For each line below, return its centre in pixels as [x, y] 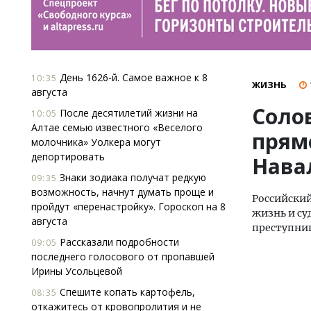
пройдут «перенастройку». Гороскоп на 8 [128, 207]
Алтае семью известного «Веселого [117, 127]
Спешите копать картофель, [126, 292]
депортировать [68, 157]
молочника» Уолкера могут [96, 142]
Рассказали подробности [118, 242]
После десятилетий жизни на [127, 113]
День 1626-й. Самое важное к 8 [132, 77]
